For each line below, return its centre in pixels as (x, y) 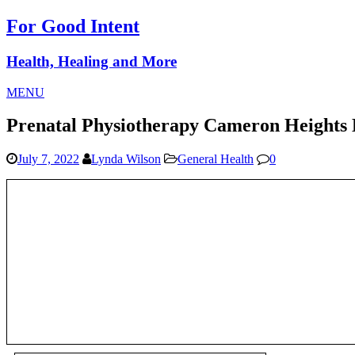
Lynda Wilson (126, 159)
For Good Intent (73, 26)
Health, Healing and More (92, 61)
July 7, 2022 (48, 159)
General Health (216, 159)
